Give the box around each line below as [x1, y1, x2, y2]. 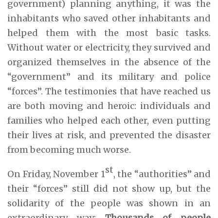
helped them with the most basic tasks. [7, 27, 211, 38]
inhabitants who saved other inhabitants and [7, 12, 211, 24]
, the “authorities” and [113, 168, 211, 180]
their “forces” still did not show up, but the [7, 182, 211, 194]
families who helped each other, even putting [7, 114, 211, 126]
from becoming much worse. [7, 144, 131, 155]
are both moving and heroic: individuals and [7, 100, 211, 111]
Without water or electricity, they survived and [7, 41, 211, 53]
